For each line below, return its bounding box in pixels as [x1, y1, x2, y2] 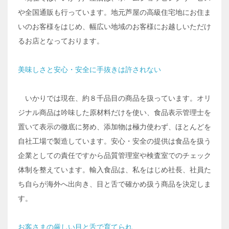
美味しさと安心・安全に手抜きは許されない [18, 65, 161, 74]
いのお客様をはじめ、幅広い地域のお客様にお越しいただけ [18, 22, 211, 31]
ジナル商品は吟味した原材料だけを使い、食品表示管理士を [18, 108, 211, 117]
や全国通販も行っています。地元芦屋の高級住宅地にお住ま [18, 8, 211, 17]
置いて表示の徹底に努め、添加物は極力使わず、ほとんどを [18, 123, 211, 131]
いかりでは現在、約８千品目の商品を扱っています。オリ [18, 94, 211, 103]
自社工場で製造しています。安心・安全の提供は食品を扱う [18, 137, 211, 146]
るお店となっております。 [18, 37, 104, 45]
